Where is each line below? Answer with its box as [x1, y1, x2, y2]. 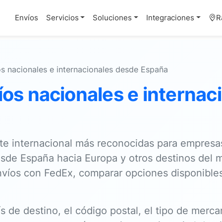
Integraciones [146, 13, 195, 22]
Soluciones [93, 13, 132, 22]
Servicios [46, 13, 79, 22]
